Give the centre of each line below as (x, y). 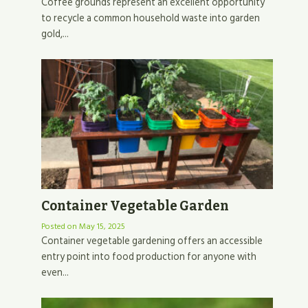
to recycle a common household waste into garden (151, 18)
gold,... (55, 34)
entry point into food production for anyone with (149, 257)
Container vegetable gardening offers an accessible (152, 241)
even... (55, 273)
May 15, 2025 (102, 227)
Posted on (60, 227)
